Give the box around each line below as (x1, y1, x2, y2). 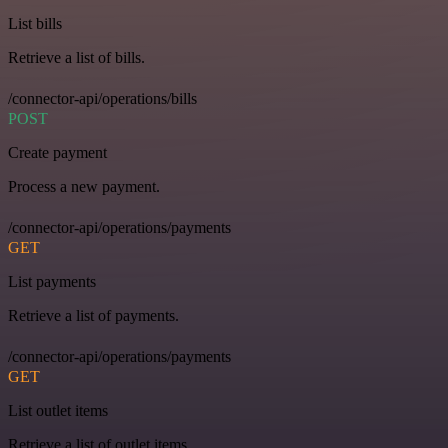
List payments (8, 273, 96, 291)
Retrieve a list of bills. (8, 49, 145, 67)
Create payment (8, 144, 107, 162)
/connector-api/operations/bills (8, 90, 197, 108)
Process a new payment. (8, 178, 160, 196)
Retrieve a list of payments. (8, 307, 179, 325)
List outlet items (8, 402, 108, 420)
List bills (8, 15, 62, 33)
